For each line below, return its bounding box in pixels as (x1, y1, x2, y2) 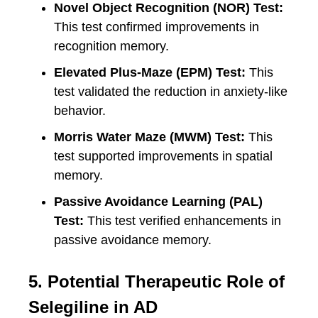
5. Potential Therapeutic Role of (28, 272, 285, 291)
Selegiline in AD (28, 297, 158, 317)
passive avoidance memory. (54, 233, 212, 247)
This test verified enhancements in (84, 214, 281, 228)
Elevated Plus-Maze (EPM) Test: (54, 65, 246, 79)
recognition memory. (54, 39, 169, 53)
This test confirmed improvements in (54, 20, 259, 34)
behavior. (54, 104, 106, 118)
